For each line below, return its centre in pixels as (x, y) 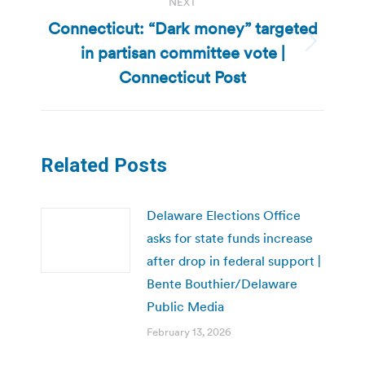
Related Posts (104, 165)
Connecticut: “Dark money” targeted (182, 28)
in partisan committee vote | (182, 53)
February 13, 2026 (189, 332)
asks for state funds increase (230, 237)
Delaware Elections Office (224, 215)
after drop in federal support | (234, 260)
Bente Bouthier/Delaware (222, 283)
